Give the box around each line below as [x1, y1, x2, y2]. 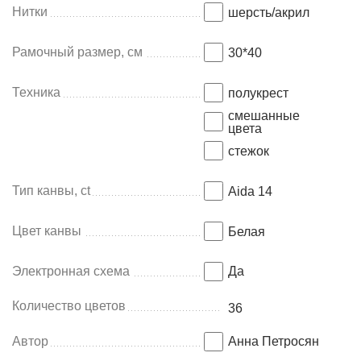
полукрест [228, 86, 288, 100]
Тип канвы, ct [12, 184, 90, 197]
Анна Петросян [228, 334, 319, 348]
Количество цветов [12, 299, 126, 313]
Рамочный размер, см [12, 45, 143, 59]
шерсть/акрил [228, 6, 309, 19]
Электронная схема [12, 264, 130, 278]
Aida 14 [228, 185, 272, 198]
